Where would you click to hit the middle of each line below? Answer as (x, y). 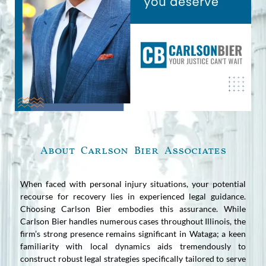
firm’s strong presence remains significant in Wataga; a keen (133, 233)
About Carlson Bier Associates (133, 151)
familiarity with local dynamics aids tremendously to (133, 246)
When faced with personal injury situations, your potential (133, 183)
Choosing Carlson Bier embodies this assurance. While (133, 208)
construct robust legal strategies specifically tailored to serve (133, 258)
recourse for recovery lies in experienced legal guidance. (133, 196)
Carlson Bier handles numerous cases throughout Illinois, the (133, 221)
